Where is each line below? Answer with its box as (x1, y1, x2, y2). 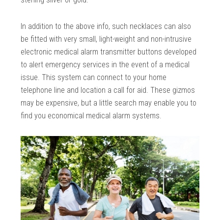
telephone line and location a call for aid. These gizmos (21, 85, 195, 95)
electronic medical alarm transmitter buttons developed (21, 47, 197, 57)
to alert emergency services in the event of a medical (21, 60, 190, 70)
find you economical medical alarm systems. (21, 111, 162, 121)
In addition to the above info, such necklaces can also (21, 22, 192, 31)
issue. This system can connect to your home (21, 73, 167, 82)
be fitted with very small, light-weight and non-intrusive (21, 34, 192, 44)
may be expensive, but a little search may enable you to (21, 98, 197, 108)
